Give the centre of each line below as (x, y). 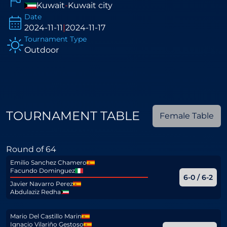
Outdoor (42, 50)
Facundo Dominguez (43, 171)
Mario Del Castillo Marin (46, 216)
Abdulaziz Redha (35, 192)
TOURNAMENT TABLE (73, 116)
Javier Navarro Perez (42, 184)
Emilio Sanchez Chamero (48, 162)
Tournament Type (55, 39)
